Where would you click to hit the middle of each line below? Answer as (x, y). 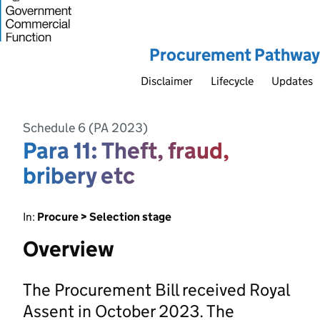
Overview (69, 249)
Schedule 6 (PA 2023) (85, 127)
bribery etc (79, 175)
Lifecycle (232, 81)
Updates (292, 81)
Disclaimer (167, 81)
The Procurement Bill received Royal (156, 289)
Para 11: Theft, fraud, (126, 150)
